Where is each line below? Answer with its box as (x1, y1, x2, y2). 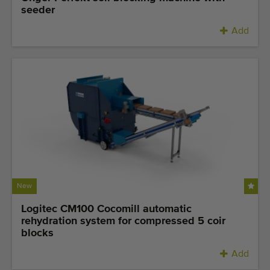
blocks (21, 227, 54, 239)
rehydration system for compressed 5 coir (21, 215, 225, 227)
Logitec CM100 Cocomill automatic (21, 203, 192, 215)
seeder (21, 5, 55, 16)
